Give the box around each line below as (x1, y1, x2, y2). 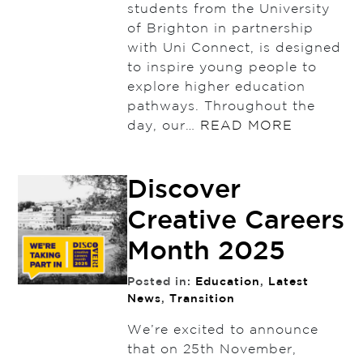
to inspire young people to (126, 62, 317, 75)
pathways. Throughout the (126, 100, 315, 113)
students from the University (126, 3, 330, 16)
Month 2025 (126, 241, 285, 264)
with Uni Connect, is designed (126, 42, 341, 55)
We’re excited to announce (126, 324, 318, 337)
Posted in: (126, 277, 195, 288)
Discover (126, 179, 241, 203)
